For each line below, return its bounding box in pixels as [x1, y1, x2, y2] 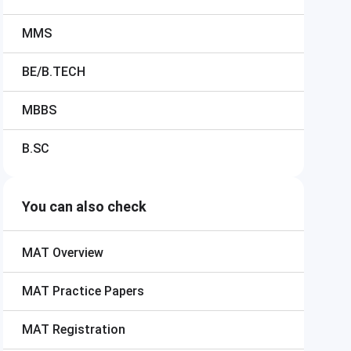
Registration [52, 322, 125, 337]
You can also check [22, 198, 147, 215]
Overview [52, 245, 103, 260]
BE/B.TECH [22, 64, 85, 79]
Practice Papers [52, 284, 144, 299]
